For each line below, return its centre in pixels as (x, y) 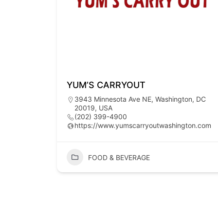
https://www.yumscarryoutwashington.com (143, 125)
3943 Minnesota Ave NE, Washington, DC (140, 99)
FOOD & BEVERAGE (119, 157)
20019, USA (93, 108)
